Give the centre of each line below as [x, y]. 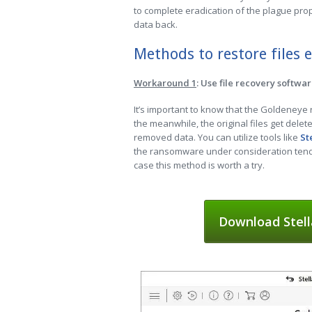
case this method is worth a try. [199, 165]
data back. [156, 24]
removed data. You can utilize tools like [217, 137]
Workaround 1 [165, 83]
